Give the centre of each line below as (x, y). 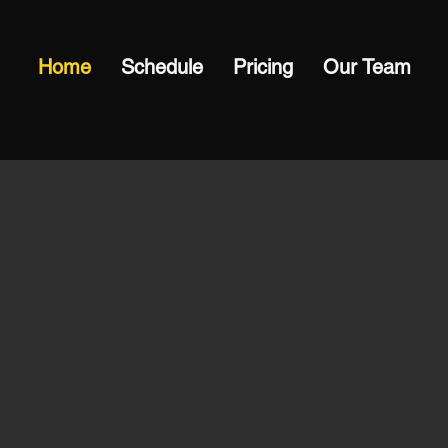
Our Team (366, 67)
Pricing (262, 67)
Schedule (161, 67)
